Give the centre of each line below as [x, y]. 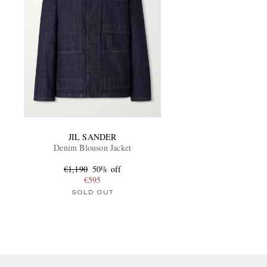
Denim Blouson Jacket [93, 148]
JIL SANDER [92, 137]
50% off [107, 169]
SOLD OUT [92, 193]
